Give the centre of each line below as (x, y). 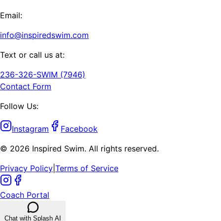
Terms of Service (87, 168)
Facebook (79, 129)
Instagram (30, 129)
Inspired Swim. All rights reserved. (94, 149)
